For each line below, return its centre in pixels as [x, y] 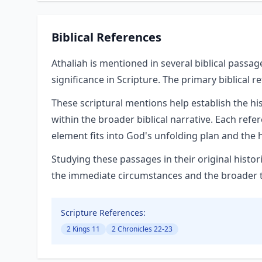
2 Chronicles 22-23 [142, 229]
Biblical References [106, 37]
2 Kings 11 [83, 229]
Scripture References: [103, 213]
